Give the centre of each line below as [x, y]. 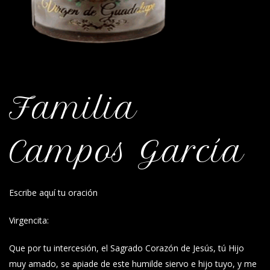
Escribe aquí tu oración [53, 193]
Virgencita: [29, 220]
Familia [73, 108]
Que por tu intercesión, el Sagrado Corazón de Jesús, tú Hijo [127, 248]
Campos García [127, 151]
